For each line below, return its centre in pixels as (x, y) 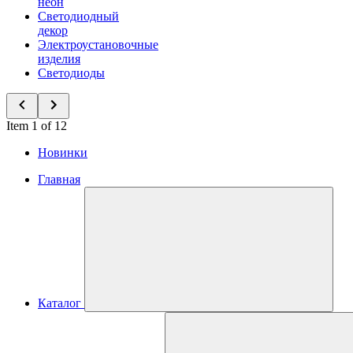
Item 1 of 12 (37, 126)
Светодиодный (78, 16)
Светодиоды (71, 73)
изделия (59, 59)
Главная (59, 179)
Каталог (59, 303)
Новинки (63, 152)
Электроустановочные (98, 45)
